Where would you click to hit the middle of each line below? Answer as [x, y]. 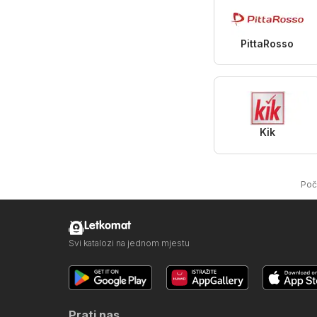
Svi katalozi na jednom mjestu [129, 243]
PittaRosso [267, 43]
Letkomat [108, 226]
